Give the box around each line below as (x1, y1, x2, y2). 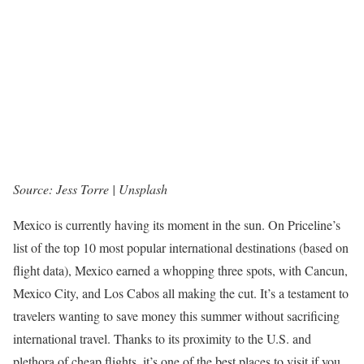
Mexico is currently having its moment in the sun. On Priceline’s (13, 216, 340, 234)
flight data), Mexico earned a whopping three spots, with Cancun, (13, 262, 348, 279)
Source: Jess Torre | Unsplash (13, 180, 167, 198)
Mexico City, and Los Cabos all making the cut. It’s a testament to (13, 284, 349, 302)
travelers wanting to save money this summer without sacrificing (13, 307, 340, 325)
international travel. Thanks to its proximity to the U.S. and (13, 330, 311, 348)
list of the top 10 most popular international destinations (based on (13, 239, 349, 257)
